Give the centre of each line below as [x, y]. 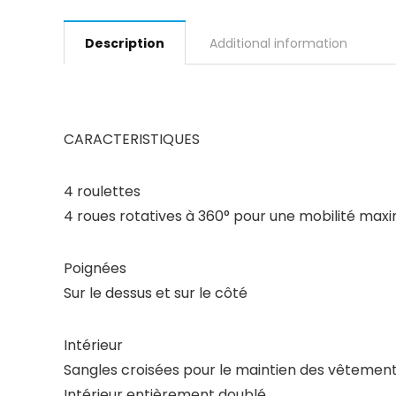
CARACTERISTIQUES [132, 139]
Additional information [278, 43]
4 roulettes [102, 191]
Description [125, 43]
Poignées [95, 268]
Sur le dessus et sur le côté [156, 293]
